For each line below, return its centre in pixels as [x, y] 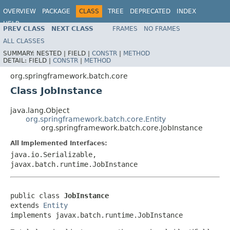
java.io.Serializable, [53, 154]
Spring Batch [201, 28]
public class [37, 195]
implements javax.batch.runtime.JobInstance [97, 215]
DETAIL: [16, 60]
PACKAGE [56, 11]
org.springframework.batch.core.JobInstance [122, 128]
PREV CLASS [24, 28]
